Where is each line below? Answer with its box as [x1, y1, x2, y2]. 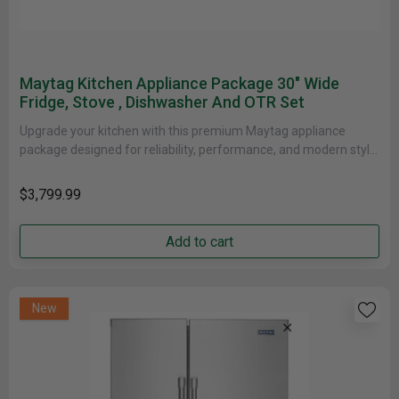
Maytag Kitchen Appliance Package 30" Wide [20, 74, 339, 93]
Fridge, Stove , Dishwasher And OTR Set [20, 93, 305, 111]
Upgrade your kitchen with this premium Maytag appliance [20, 124, 346, 138]
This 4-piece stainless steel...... [20, 161, 187, 175]
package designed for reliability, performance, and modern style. [20, 142, 379, 157]
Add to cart [166, 232, 233, 250]
